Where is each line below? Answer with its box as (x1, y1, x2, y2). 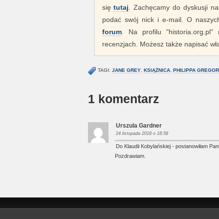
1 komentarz (88, 92, 159, 106)
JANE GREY (111, 67, 141, 73)
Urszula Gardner (115, 122, 162, 129)
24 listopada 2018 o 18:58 (115, 131, 168, 136)
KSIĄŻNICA (143, 67, 170, 73)
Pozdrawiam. (114, 153, 146, 159)
